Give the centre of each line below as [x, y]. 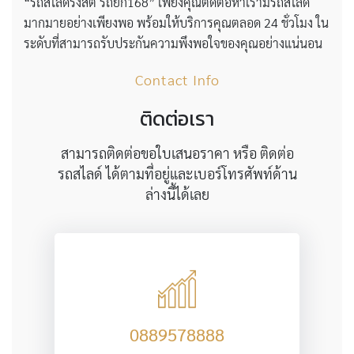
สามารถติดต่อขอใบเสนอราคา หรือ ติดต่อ [177, 153]
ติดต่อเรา [177, 119]
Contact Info [177, 80]
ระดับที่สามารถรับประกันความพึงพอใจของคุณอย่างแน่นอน [173, 43]
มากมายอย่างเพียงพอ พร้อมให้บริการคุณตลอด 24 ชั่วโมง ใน [176, 23]
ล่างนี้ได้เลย [177, 194]
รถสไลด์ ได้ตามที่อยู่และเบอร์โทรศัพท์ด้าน [177, 174]
